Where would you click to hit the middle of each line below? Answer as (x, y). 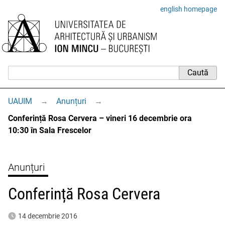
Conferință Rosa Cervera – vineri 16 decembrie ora (100, 118)
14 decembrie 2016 (48, 216)
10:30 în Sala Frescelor (50, 130)
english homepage (189, 9)
